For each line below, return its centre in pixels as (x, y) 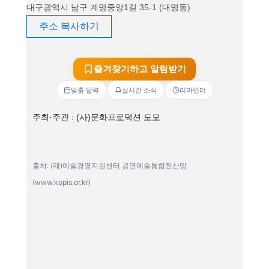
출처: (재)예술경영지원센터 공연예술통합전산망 (110, 166)
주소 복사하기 (69, 26)
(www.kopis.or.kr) (62, 183)
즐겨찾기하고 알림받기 (140, 69)
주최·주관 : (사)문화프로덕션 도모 (96, 117)
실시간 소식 (139, 90)
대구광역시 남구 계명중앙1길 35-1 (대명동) (108, 7)
